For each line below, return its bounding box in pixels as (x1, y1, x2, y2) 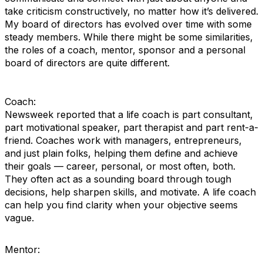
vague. (5, 212, 34, 224)
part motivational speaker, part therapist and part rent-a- (5, 122, 258, 133)
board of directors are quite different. (5, 57, 170, 69)
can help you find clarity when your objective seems (5, 199, 238, 211)
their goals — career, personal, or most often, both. (5, 160, 235, 172)
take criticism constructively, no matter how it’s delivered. (5, 5, 258, 17)
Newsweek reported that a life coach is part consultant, (5, 109, 253, 120)
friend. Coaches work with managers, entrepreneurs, (5, 134, 242, 146)
